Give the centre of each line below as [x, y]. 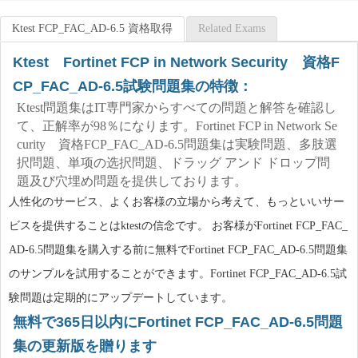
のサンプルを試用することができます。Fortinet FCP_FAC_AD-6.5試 [178, 274]
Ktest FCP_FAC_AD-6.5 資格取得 [92, 28]
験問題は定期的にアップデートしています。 [121, 298]
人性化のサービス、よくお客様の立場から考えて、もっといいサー [177, 202]
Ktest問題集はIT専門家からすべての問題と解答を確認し [177, 107]
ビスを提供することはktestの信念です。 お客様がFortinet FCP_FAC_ [178, 226]
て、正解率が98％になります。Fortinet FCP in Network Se [177, 126]
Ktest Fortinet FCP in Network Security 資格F [176, 62]
